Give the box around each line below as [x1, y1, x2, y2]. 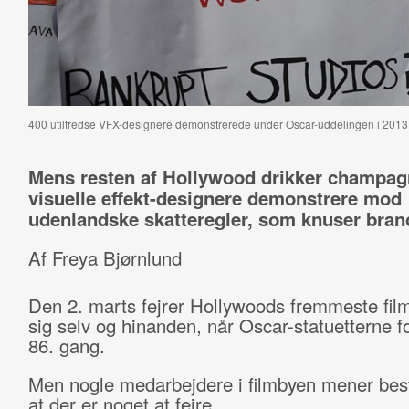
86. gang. [27, 332, 110, 359]
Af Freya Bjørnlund [27, 245, 182, 271]
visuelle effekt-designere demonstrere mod [27, 184, 402, 211]
